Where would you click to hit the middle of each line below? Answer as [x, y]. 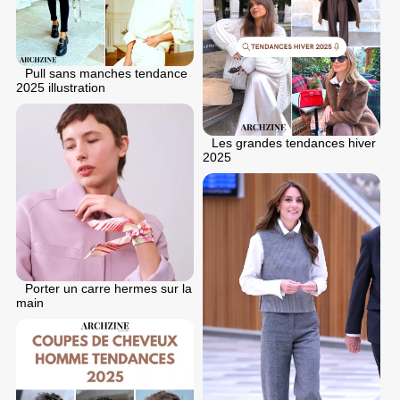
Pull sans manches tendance [106, 73]
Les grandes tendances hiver [294, 143]
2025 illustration [61, 87]
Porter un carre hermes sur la [108, 288]
